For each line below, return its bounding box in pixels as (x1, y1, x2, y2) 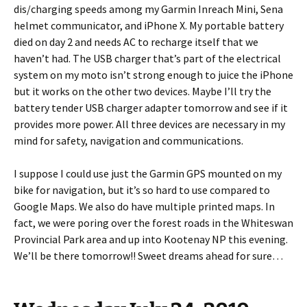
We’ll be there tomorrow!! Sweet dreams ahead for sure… (14, 249, 293, 263)
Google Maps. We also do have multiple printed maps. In (14, 199, 275, 214)
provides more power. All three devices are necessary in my (14, 117, 285, 132)
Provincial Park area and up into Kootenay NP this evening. (14, 232, 288, 247)
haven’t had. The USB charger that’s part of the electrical (14, 51, 281, 66)
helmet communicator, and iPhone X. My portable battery (14, 19, 284, 33)
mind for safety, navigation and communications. (14, 134, 245, 148)
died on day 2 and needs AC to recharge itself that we (14, 35, 258, 49)
